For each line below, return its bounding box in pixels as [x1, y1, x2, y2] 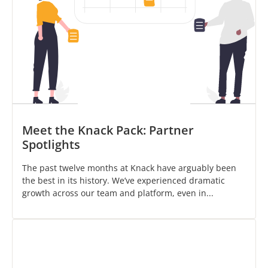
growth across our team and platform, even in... [22, 187, 214, 199]
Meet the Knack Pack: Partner [22, 122, 194, 139]
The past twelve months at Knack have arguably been [22, 162, 236, 174]
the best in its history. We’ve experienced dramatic [22, 175, 225, 187]
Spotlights [22, 136, 80, 153]
